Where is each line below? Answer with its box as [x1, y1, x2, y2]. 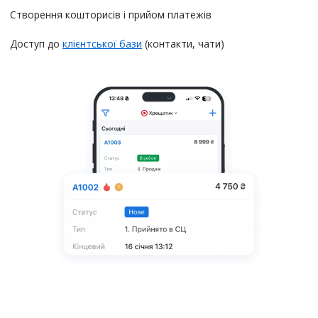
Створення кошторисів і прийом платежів [10, 7, 212, 21]
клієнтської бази [62, 36, 142, 50]
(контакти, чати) [142, 36, 224, 50]
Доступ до [10, 36, 62, 50]
